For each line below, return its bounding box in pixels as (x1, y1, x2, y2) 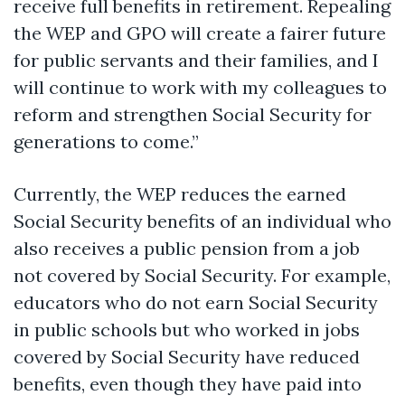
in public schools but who (14, 317, 235, 341)
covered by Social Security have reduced (14, 344, 360, 368)
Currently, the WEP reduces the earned (14, 182, 346, 205)
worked (235, 317, 299, 341)
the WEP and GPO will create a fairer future (14, 21, 386, 44)
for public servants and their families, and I (14, 48, 379, 71)
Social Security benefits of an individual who (14, 209, 391, 232)
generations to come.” (14, 129, 199, 153)
